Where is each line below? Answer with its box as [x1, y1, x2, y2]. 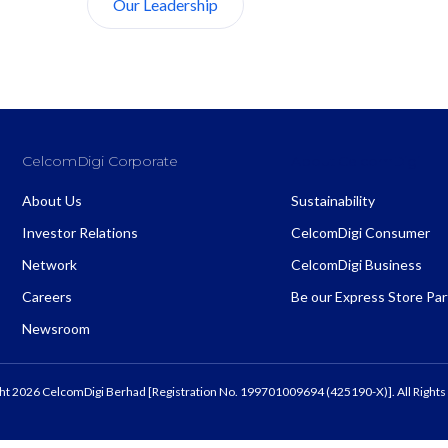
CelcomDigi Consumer [291, 224, 431, 242]
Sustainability [291, 192, 376, 210]
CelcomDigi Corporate [22, 152, 178, 171]
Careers [22, 288, 73, 306]
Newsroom [22, 320, 91, 338]
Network [22, 256, 78, 274]
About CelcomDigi [291, 152, 420, 171]
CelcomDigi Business [291, 256, 423, 274]
